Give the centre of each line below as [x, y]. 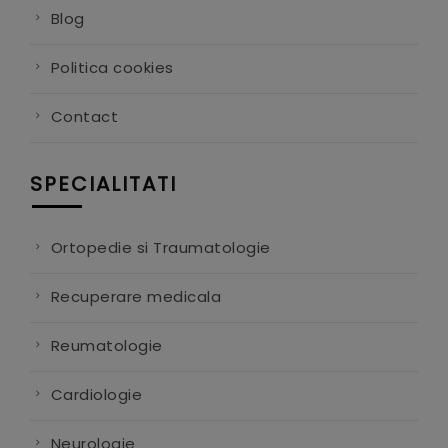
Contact [84, 116]
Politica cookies [112, 67]
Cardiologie [96, 394]
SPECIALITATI [103, 183]
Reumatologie [106, 345]
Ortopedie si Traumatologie [160, 247]
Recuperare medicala [135, 296]
